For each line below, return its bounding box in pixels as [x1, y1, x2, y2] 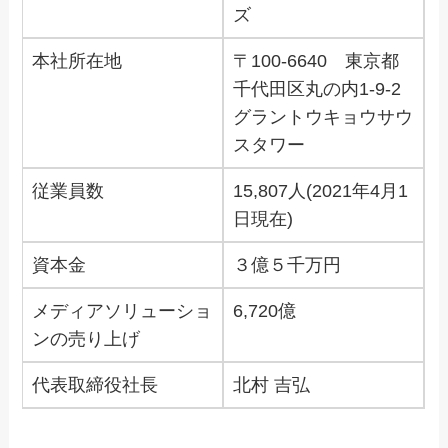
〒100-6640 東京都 [233, 51, 400, 72]
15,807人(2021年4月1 [233, 181, 409, 202]
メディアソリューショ [32, 301, 213, 322]
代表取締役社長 [32, 375, 159, 396]
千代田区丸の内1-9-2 [233, 79, 402, 100]
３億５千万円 [233, 255, 342, 276]
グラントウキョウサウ [233, 107, 414, 128]
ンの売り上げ [32, 329, 141, 350]
